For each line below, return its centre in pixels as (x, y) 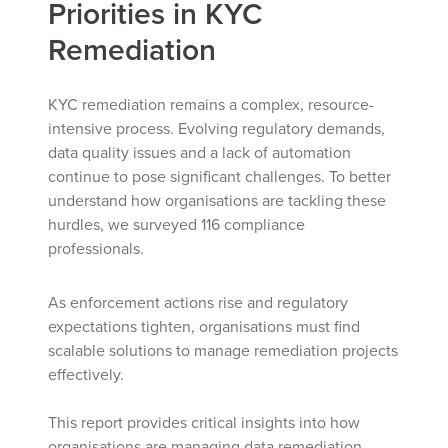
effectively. (86, 374)
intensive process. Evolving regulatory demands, (216, 128)
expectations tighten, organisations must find (204, 326)
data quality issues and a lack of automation (199, 152)
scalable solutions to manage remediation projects (223, 350)
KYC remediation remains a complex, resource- (211, 104)
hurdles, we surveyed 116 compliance (176, 224)
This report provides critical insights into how (204, 422)
